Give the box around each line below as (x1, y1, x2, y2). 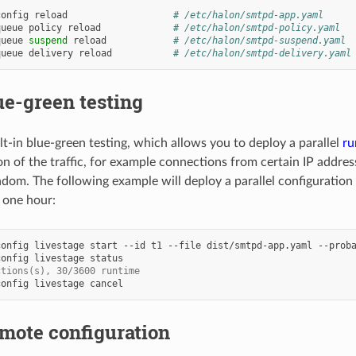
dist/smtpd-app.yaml (206, 239, 312, 251)
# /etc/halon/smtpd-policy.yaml (172, 21, 340, 33)
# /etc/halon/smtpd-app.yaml (172, 9, 323, 21)
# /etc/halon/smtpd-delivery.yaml (172, 47, 351, 59)
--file (167, 239, 201, 251)
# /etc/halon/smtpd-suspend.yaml (172, 34, 346, 46)
